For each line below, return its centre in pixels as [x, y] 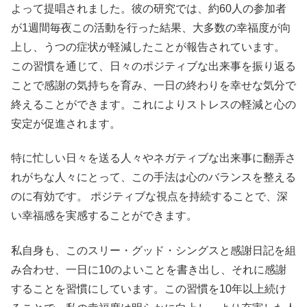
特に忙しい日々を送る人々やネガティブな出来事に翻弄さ [153, 158]
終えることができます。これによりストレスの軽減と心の [153, 104]
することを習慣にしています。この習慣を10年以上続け [149, 288]
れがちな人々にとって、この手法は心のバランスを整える [153, 177]
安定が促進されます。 [66, 123]
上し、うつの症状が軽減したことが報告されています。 [148, 47]
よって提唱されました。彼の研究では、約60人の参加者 [149, 8]
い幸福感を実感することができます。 [104, 216]
